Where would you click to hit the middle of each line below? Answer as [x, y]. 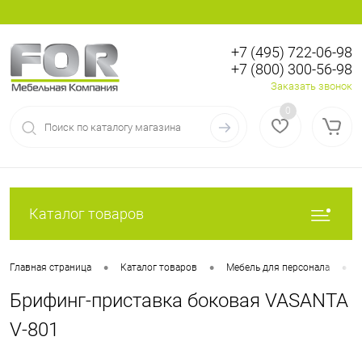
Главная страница [51, 268]
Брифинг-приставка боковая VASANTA [179, 301]
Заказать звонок [311, 86]
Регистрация [322, 85]
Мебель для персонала [278, 268]
